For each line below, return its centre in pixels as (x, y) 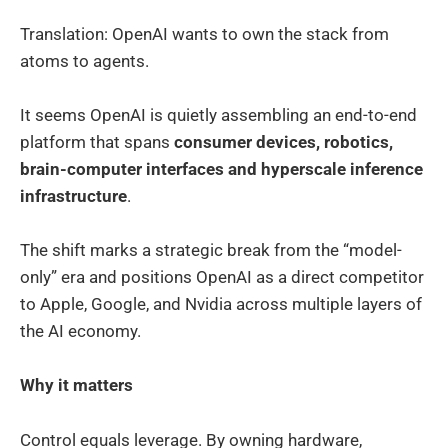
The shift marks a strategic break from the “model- (211, 250)
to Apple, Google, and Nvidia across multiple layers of (221, 304)
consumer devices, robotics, (283, 141)
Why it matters (76, 385)
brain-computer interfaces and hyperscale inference (221, 168)
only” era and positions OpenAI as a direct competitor (222, 277)
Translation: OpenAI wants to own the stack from (204, 33)
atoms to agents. (84, 60)
